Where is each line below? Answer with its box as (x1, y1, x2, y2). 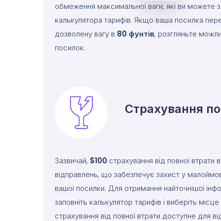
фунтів (129, 29, 154, 39)
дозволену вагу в (55, 29, 117, 39)
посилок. (55, 42, 85, 53)
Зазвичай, (55, 155, 90, 166)
